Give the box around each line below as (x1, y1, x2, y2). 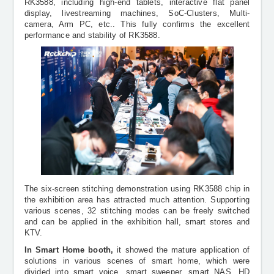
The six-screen (24, 184, 83, 193)
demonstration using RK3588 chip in (113, 184, 250, 193)
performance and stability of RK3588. (24, 31, 160, 40)
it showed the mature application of (113, 245, 250, 254)
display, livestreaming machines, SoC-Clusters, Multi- (24, 9, 250, 18)
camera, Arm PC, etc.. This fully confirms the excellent (24, 20, 250, 29)
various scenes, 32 (24, 206, 100, 215)
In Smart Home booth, (24, 245, 114, 254)
